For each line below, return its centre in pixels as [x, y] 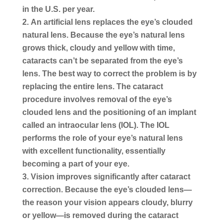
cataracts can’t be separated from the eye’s [102, 60]
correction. [42, 189]
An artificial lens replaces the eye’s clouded [111, 22]
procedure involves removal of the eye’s [97, 99]
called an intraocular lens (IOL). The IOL [96, 125]
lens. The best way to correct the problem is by [109, 73]
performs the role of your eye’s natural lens [102, 138]
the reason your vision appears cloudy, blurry [107, 202]
